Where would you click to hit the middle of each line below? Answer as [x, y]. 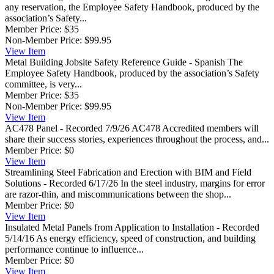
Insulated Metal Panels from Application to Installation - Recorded [132, 227]
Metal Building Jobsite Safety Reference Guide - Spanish [115, 62]
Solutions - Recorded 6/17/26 [61, 183]
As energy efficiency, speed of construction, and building [146, 238]
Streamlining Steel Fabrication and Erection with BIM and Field [128, 172]
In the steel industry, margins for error [193, 183]
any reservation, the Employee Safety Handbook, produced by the [132, 7]
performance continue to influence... [74, 249]
